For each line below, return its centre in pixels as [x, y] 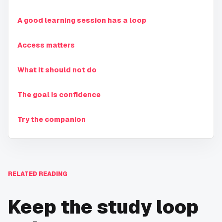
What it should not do [57, 70]
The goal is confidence [59, 95]
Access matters [46, 45]
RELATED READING [38, 174]
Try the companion [52, 120]
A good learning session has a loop [82, 21]
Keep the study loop [103, 207]
